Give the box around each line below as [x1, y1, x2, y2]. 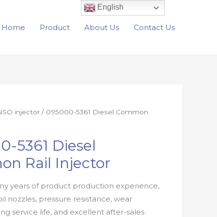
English [95, 3, 124, 12]
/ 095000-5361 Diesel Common [40, 108, 149, 116]
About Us [84, 22, 119, 32]
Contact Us [134, 22, 175, 32]
